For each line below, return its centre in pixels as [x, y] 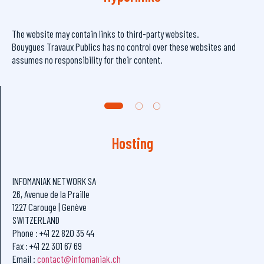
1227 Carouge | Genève [49, 207]
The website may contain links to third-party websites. [105, 33]
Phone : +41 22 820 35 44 [53, 233]
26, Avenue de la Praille [51, 194]
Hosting [132, 143]
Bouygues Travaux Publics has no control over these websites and [124, 46]
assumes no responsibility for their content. [87, 59]
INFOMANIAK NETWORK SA [54, 181]
